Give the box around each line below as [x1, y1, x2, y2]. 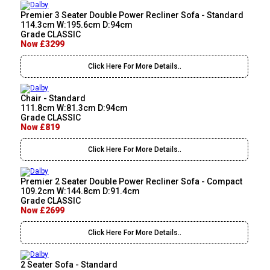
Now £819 [20, 122, 60, 133]
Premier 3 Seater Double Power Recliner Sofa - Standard [20, 10, 244, 20]
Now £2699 [20, 206, 65, 216]
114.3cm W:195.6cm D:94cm [20, 20, 133, 30]
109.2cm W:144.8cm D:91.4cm [20, 186, 140, 196]
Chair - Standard [20, 93, 86, 104]
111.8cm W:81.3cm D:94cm [20, 103, 128, 113]
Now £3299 [20, 39, 65, 49]
